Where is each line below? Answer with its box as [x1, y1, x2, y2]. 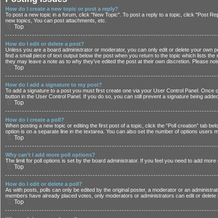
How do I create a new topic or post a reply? [5, 6, 118, 12]
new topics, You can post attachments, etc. [5, 18, 107, 24]
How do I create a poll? [5, 117, 64, 123]
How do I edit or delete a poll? [5, 181, 82, 187]
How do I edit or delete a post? [5, 41, 84, 47]
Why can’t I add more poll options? [5, 152, 95, 158]
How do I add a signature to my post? [5, 82, 102, 88]
